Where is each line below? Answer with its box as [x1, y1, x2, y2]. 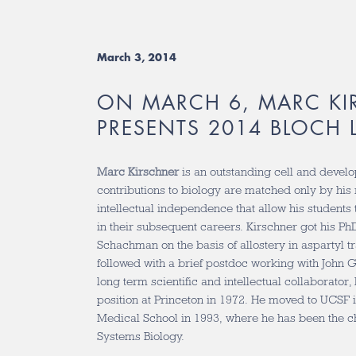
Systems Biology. [97, 330, 184, 342]
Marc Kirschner [97, 165, 179, 178]
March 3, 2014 [97, 49, 176, 65]
